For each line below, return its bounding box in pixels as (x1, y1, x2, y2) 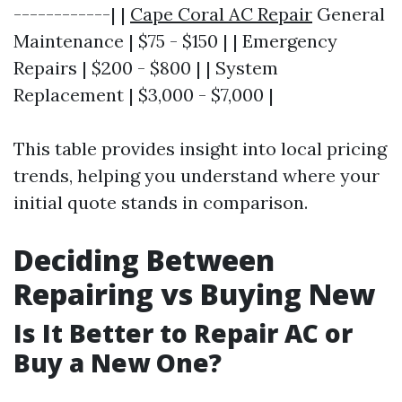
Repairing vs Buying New (13, 275, 375, 314)
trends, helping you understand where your (13, 164, 380, 188)
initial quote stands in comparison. (13, 191, 308, 214)
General (312, 3, 385, 26)
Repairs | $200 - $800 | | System (13, 57, 278, 80)
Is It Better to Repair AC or (13, 316, 353, 351)
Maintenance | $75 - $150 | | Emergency (13, 30, 337, 53)
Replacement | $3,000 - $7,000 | (13, 83, 274, 107)
